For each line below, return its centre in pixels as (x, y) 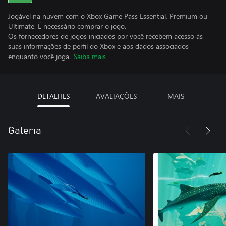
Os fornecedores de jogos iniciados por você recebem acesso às (105, 36)
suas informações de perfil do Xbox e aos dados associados (98, 46)
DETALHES (53, 96)
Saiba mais (90, 56)
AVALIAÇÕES (116, 96)
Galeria (25, 131)
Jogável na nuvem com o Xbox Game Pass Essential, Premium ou (108, 16)
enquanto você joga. (39, 56)
